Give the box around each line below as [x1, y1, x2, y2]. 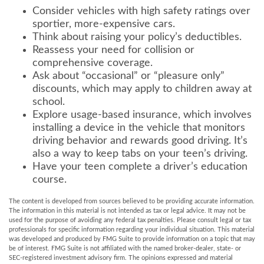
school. [32, 97, 65, 107]
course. [32, 174, 67, 185]
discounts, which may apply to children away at [32, 84, 252, 94]
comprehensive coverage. [32, 58, 153, 68]
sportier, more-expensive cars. [32, 19, 175, 29]
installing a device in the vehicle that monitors [32, 123, 245, 133]
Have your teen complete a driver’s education [32, 161, 247, 172]
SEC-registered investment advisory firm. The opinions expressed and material [9, 255, 233, 261]
